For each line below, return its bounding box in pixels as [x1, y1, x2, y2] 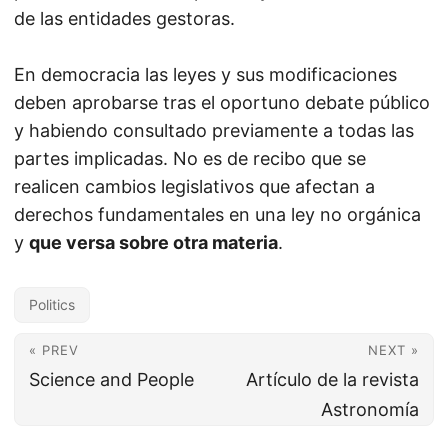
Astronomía [321, 399, 419, 420]
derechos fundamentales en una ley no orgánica [14, 204, 421, 225]
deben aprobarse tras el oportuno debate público [14, 92, 430, 113]
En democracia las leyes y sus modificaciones [14, 64, 397, 85]
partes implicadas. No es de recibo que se [14, 148, 366, 169]
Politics [29, 296, 75, 313]
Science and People [29, 369, 194, 390]
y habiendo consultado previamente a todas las [14, 120, 414, 141]
